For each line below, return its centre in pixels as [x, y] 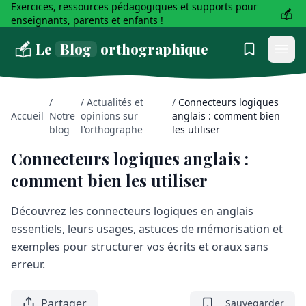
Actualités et [115, 102]
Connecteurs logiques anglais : [130, 159]
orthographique [154, 49]
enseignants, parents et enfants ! [87, 20]
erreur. [28, 265]
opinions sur [109, 116]
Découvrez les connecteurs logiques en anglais [132, 211]
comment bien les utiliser [109, 181]
